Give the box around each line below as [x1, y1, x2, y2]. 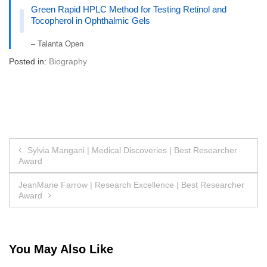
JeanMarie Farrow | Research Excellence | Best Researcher [18, 180, 244, 190]
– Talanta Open [31, 39, 84, 49]
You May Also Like [9, 243, 113, 256]
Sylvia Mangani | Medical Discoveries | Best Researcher [27, 145, 237, 156]
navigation [8, 163, 96, 185]
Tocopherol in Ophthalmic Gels [31, 15, 151, 26]
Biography [49, 57, 87, 67]
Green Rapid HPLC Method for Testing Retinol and [31, 4, 227, 15]
